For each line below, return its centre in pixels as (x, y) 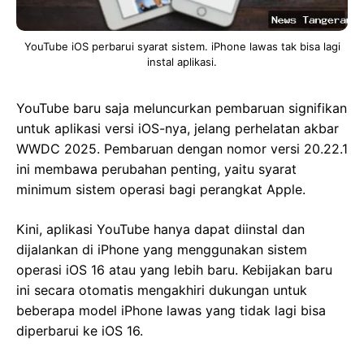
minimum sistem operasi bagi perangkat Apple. (161, 189)
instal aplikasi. (182, 61)
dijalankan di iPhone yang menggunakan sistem (162, 249)
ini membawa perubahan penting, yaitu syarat (156, 169)
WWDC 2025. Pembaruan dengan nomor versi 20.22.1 (182, 148)
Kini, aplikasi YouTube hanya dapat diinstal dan (160, 229)
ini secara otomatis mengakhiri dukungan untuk (162, 290)
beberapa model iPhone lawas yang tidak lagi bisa (171, 310)
